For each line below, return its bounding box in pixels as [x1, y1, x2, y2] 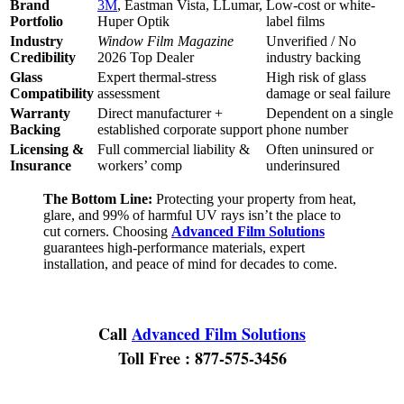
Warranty [10, 105, 70, 121]
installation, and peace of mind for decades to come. [43, 255, 337, 271]
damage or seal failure [266, 85, 390, 101]
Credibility [10, 49, 76, 65]
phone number [266, 121, 348, 137]
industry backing [266, 49, 361, 65]
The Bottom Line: [43, 190, 152, 207]
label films [266, 13, 325, 29]
